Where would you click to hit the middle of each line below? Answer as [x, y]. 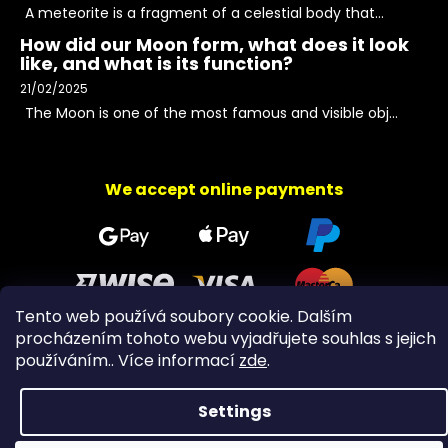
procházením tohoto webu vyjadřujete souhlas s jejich [225, 338]
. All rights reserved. [343, 365]
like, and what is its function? [156, 63]
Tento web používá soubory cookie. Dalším [183, 316]
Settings [234, 411]
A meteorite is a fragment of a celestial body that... [204, 12]
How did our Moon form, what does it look [214, 44]
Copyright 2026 [93, 365]
